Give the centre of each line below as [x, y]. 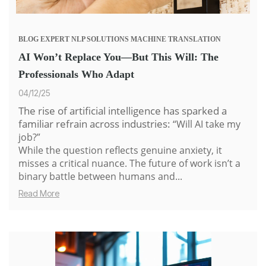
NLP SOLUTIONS [100, 39]
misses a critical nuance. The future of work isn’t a [129, 164]
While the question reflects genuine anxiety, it [120, 151]
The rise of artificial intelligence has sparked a [123, 111]
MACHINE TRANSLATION [176, 39]
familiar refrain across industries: [96, 124]
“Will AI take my [207, 124]
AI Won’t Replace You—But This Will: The [118, 57]
